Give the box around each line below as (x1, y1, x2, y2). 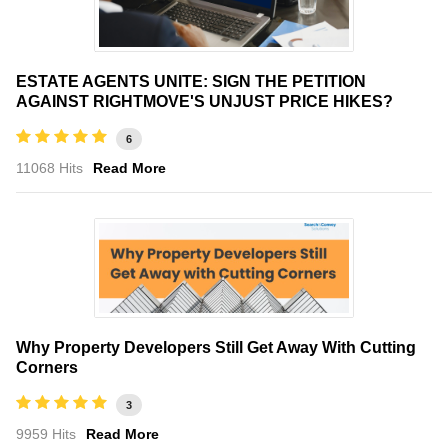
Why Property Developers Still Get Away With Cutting (16, 338, 416, 356)
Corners (16, 358, 78, 376)
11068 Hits (16, 159, 83, 176)
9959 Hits (16, 425, 76, 442)
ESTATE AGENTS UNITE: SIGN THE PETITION (16, 72, 366, 90)
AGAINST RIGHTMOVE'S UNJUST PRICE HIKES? (16, 92, 393, 110)
